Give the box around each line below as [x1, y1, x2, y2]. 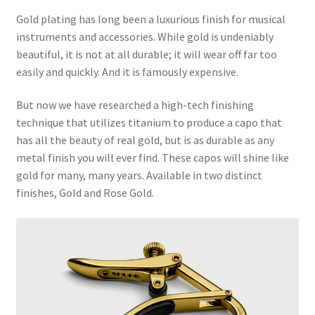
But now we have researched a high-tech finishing [15, 98, 254, 112]
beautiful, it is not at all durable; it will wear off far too [15, 46, 277, 61]
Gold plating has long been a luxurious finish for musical [15, 11, 285, 26]
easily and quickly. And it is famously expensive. [15, 64, 238, 79]
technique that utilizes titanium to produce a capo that [15, 115, 282, 130]
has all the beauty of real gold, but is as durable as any [15, 133, 274, 148]
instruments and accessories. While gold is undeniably [15, 29, 274, 44]
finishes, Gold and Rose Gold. [15, 186, 154, 200]
